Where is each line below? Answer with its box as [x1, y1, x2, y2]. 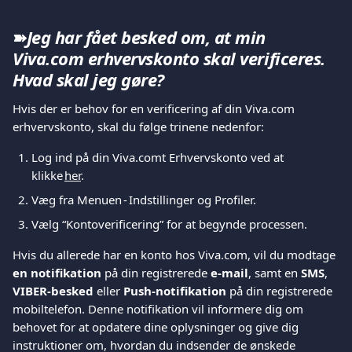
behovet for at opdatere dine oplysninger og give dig [13, 319, 302, 335]
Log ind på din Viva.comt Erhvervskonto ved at [31, 149, 287, 165]
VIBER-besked [13, 283, 93, 299]
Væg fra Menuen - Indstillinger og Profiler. [31, 192, 258, 207]
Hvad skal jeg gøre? [13, 68, 164, 91]
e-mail [211, 265, 248, 280]
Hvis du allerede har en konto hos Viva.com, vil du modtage [13, 247, 339, 262]
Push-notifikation [123, 283, 226, 299]
